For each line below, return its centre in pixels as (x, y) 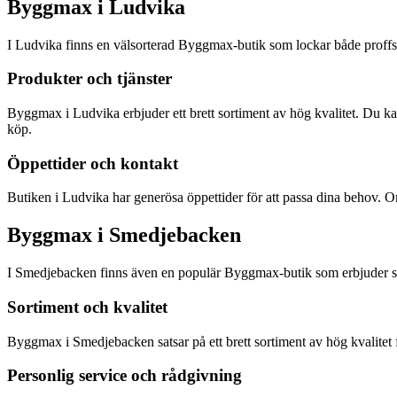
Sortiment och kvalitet (87, 307)
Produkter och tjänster (90, 79)
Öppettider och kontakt (93, 163)
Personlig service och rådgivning (125, 376)
